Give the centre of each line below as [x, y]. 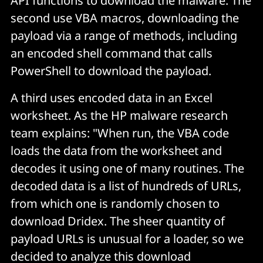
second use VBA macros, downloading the [125, 18]
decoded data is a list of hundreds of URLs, [126, 186]
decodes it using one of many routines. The [127, 168]
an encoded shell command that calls [112, 53]
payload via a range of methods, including [124, 36]
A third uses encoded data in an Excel [112, 98]
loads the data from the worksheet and [116, 151]
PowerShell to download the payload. [111, 71]
